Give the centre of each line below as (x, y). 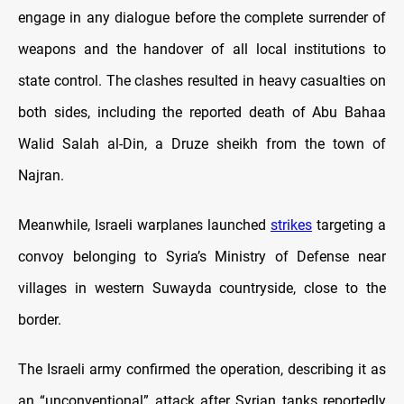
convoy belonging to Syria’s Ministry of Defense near (202, 257)
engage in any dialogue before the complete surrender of (202, 18)
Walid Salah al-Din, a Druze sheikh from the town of (202, 144)
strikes (291, 225)
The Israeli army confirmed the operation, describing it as (202, 370)
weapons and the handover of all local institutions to (202, 50)
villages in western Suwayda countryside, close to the (202, 289)
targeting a (349, 225)
